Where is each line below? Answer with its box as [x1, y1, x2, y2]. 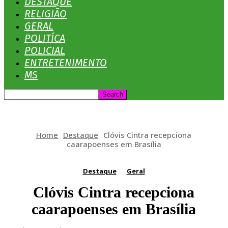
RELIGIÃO [24, 8, 67, 20]
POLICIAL [24, 44, 65, 56]
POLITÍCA [24, 32, 65, 44]
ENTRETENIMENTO [24, 56, 107, 69]
